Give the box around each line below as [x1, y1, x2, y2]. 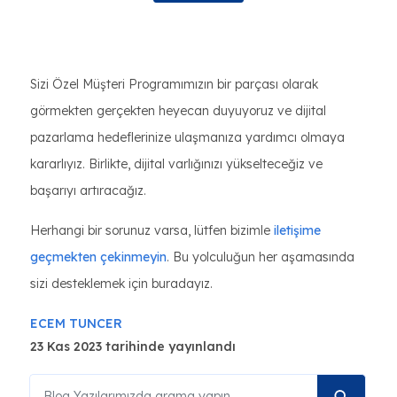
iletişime [274, 222, 321, 238]
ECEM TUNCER [30, 315, 122, 331]
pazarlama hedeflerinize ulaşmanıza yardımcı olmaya [30, 129, 345, 145]
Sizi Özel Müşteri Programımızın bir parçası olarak [30, 76, 318, 92]
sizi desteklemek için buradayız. [30, 276, 213, 292]
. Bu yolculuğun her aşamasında [167, 249, 354, 265]
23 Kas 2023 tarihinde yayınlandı [30, 339, 236, 354]
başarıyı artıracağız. [30, 183, 146, 198]
